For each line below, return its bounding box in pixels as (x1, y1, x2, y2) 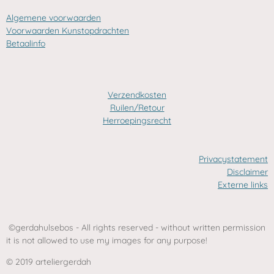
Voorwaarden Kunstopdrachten (6, 25, 129, 36)
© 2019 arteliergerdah (6, 256, 91, 267)
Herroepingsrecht (103, 115, 171, 126)
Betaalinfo (6, 38, 45, 49)
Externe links (218, 179, 268, 190)
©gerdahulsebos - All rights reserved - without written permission (6, 222, 265, 233)
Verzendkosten (108, 89, 166, 100)
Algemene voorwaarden (6, 12, 101, 23)
